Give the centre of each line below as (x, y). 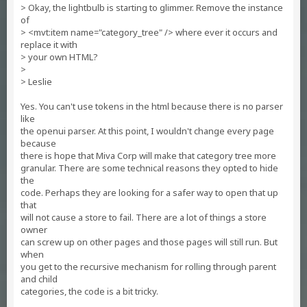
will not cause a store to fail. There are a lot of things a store (144, 217)
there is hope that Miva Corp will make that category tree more (148, 156)
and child (39, 279)
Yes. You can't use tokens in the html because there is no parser (152, 106)
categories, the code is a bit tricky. (89, 291)
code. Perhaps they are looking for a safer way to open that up (149, 193)
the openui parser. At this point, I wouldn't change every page (147, 131)
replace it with (49, 45)
